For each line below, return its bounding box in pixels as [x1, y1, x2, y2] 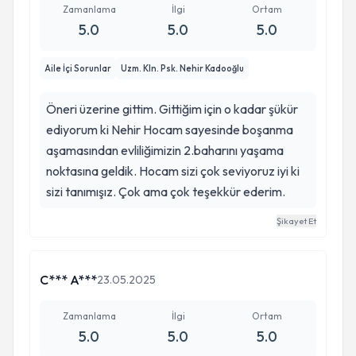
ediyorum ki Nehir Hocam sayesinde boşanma [46, 122, 293, 137]
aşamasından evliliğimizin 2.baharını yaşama [46, 142, 284, 158]
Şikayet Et [277, 215, 316, 226]
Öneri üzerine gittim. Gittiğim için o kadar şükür [46, 101, 298, 117]
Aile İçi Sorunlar [44, 63, 111, 74]
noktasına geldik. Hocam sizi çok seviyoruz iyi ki [46, 163, 300, 179]
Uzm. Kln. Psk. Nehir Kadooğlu [121, 63, 244, 74]
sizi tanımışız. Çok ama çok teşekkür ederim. [46, 184, 285, 199]
